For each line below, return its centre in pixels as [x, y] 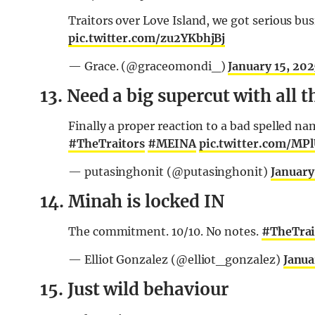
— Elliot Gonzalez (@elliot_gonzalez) [176, 260]
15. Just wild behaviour [134, 290]
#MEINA [172, 144]
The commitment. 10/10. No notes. [165, 232]
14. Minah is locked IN [132, 202]
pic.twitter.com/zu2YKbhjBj [147, 38]
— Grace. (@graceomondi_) [148, 66]
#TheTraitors [107, 144]
